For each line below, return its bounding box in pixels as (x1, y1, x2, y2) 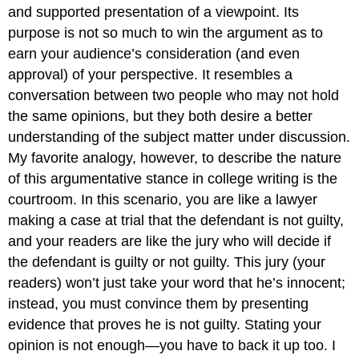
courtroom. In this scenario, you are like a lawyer (8, 192, 318, 208)
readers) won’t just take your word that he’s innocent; (8, 275, 346, 292)
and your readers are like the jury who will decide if (8, 233, 332, 250)
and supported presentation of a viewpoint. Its (8, 4, 300, 21)
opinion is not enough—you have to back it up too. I (8, 337, 337, 354)
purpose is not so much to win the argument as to (8, 25, 324, 42)
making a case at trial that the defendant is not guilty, (8, 212, 345, 229)
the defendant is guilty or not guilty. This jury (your (8, 254, 326, 271)
